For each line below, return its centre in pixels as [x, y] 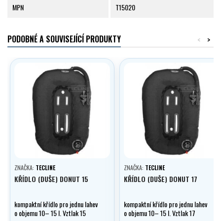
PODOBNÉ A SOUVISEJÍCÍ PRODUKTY [64, 39]
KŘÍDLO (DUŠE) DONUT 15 [51, 179]
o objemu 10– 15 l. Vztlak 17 [160, 213]
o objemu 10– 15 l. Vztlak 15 [50, 213]
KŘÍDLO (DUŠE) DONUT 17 [161, 179]
